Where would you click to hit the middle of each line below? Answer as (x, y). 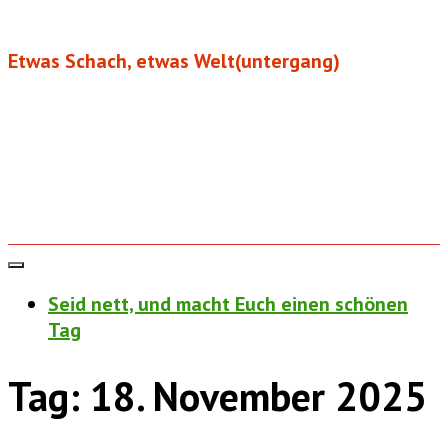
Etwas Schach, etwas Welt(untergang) (174, 61)
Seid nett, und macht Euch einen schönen (228, 304)
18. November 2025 (258, 395)
